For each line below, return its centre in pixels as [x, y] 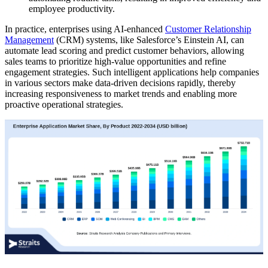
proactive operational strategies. [64, 104]
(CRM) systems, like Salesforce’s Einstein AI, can [149, 39]
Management [29, 39]
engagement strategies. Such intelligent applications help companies [132, 72]
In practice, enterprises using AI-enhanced [85, 29]
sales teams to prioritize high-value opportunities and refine [115, 61]
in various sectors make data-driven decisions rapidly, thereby [120, 83]
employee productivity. [72, 8]
